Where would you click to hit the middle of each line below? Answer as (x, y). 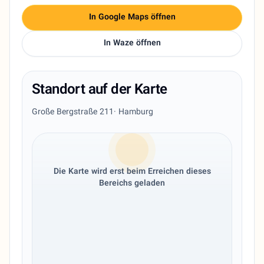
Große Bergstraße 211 (73, 113)
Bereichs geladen (132, 184)
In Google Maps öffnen (132, 18)
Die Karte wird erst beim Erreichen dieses (132, 172)
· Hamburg (133, 113)
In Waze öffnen (132, 44)
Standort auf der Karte (100, 90)
